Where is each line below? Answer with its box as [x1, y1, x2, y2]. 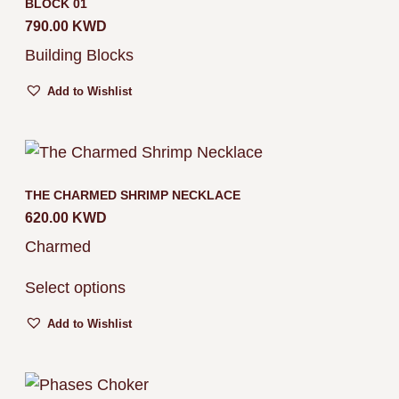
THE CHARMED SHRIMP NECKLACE [25, 187, 240, 202]
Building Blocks [25, 45, 134, 64]
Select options [25, 278, 126, 297]
